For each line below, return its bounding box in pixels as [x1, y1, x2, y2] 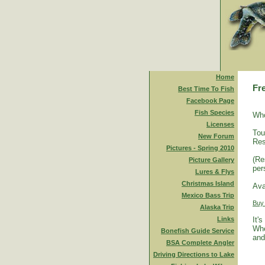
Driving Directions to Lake [153, 251, 234, 258]
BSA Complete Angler [166, 239, 234, 246]
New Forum [198, 132, 234, 140]
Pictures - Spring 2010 [166, 144, 234, 151]
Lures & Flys [195, 168, 234, 175]
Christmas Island [182, 180, 234, 187]
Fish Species [195, 109, 234, 116]
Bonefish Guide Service [161, 227, 234, 234]
